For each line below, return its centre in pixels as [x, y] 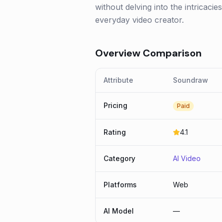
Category [119, 158]
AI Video [187, 158]
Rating [115, 132]
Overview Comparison [148, 53]
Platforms [120, 185]
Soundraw [191, 80]
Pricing [115, 105]
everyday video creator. [139, 20]
